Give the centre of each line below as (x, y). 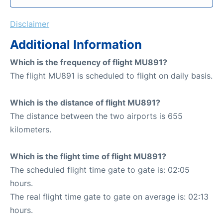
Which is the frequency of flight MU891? (89, 62)
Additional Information (76, 44)
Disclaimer (30, 24)
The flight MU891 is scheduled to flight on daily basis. (111, 75)
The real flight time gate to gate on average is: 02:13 (109, 196)
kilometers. (31, 129)
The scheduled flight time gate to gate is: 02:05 (100, 169)
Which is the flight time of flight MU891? (88, 156)
